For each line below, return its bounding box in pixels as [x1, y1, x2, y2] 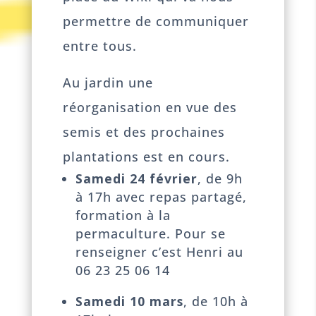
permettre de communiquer [63, 12, 250, 30]
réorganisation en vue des [63, 99, 238, 116]
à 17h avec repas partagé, [75, 188, 247, 206]
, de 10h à [183, 292, 248, 310]
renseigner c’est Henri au [75, 243, 243, 261]
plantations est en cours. [63, 148, 231, 166]
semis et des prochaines [63, 123, 226, 141]
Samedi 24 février [75, 170, 197, 188]
